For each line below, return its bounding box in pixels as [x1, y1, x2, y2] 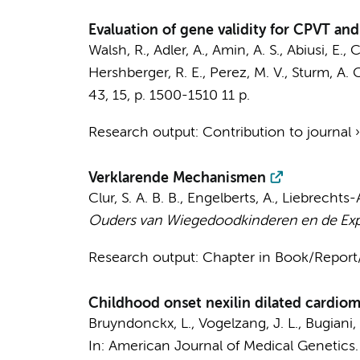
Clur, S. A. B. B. [88, 191, 180, 206]
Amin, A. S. [211, 43, 280, 58]
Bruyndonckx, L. [88, 317, 191, 331]
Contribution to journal [202, 125, 351, 140]
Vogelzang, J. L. [198, 317, 298, 331]
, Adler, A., [145, 43, 212, 58]
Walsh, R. [88, 43, 146, 58]
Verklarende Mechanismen [88, 171, 266, 186]
